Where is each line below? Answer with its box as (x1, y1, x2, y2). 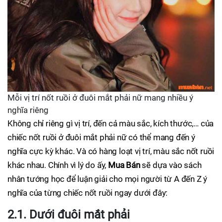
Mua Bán (108, 160, 140, 170)
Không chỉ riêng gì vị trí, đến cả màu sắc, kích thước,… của (7, 118, 214, 128)
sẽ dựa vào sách (140, 160, 202, 170)
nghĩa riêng (7, 105, 49, 115)
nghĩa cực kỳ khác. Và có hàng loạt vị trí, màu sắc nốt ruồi (7, 146, 215, 156)
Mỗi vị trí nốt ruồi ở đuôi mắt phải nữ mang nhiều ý (7, 92, 193, 103)
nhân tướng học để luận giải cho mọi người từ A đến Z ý (7, 173, 208, 184)
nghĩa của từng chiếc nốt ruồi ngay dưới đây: (7, 187, 168, 198)
